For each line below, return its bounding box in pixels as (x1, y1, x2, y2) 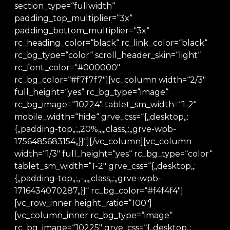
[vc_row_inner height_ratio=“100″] (14, 198, 152, 208)
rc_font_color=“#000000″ (14, 63, 120, 72)
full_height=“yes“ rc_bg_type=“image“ (14, 87, 168, 97)
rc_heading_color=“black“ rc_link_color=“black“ (14, 38, 207, 48)
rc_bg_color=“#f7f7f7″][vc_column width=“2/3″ (14, 75, 206, 85)
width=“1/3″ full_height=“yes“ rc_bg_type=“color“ (14, 149, 213, 159)
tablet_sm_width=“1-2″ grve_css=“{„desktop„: (14, 161, 196, 171)
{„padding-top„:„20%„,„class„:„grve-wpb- (14, 124, 176, 134)
